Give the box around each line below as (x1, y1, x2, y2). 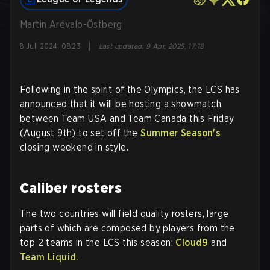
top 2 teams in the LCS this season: (20, 237, 176, 248)
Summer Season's (140, 127, 221, 139)
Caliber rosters (20, 179, 122, 196)
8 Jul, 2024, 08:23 (20, 42, 81, 51)
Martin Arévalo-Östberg (20, 19, 122, 30)
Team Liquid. (20, 251, 79, 263)
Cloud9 (175, 237, 209, 248)
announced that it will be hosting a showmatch (20, 98, 221, 110)
